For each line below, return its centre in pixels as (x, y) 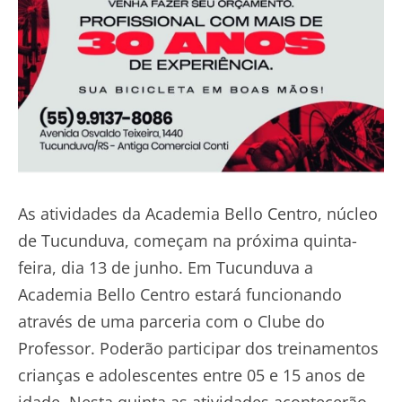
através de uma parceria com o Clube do (171, 321)
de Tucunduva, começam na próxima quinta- (188, 240)
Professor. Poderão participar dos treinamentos (198, 348)
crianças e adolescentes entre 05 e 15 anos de (192, 375)
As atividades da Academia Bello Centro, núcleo (198, 213)
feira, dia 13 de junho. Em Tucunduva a (166, 267)
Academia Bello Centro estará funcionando (180, 294)
